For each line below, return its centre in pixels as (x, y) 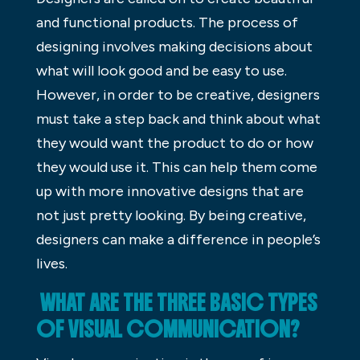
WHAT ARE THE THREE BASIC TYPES (176, 303)
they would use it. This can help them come (176, 167)
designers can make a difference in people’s (178, 239)
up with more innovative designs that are (170, 191)
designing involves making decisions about (174, 46)
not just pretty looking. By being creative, (171, 215)
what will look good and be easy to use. (161, 70)
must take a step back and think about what (178, 119)
